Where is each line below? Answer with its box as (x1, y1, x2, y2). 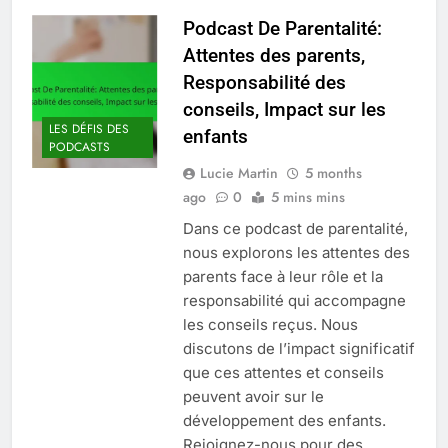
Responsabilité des (182, 70, 346, 94)
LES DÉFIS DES (49, 120, 129, 139)
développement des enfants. (182, 410, 386, 430)
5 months (304, 162, 362, 183)
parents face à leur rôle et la (182, 266, 383, 286)
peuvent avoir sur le (182, 386, 324, 406)
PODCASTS (49, 138, 110, 157)
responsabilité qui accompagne (182, 290, 406, 310)
